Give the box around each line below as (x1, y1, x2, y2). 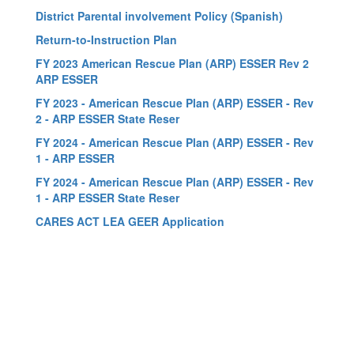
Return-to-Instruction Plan (36, 32, 177, 47)
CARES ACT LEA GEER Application (36, 213, 224, 229)
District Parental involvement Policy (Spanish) (36, 8, 283, 24)
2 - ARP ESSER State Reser (36, 111, 179, 126)
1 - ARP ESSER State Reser (36, 190, 179, 205)
